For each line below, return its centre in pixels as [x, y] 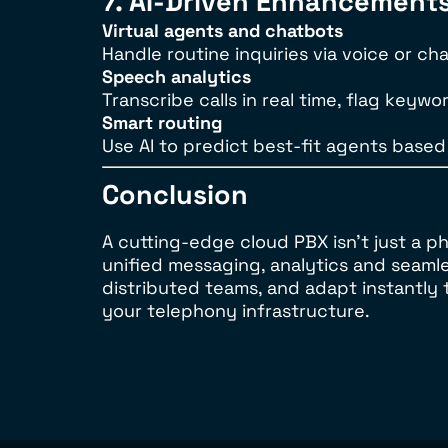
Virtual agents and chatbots [222, 30]
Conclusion [175, 194]
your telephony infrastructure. [236, 310]
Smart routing [162, 122]
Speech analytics [176, 76]
